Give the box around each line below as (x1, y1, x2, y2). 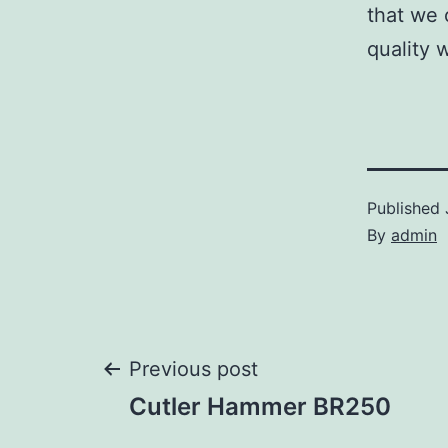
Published (367, 198, 445, 219)
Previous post (129, 357, 258, 382)
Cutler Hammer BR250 (129, 392, 391, 422)
